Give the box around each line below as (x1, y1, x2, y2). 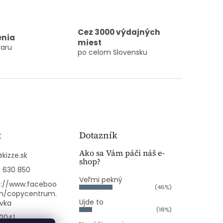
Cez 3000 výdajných (77, 27, 160, 38)
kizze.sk (2, 150, 27, 161)
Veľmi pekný (79, 175, 123, 185)
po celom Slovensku (77, 47, 147, 58)
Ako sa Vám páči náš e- (79, 147, 165, 159)
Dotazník (79, 129, 118, 142)
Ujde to (79, 197, 104, 208)
